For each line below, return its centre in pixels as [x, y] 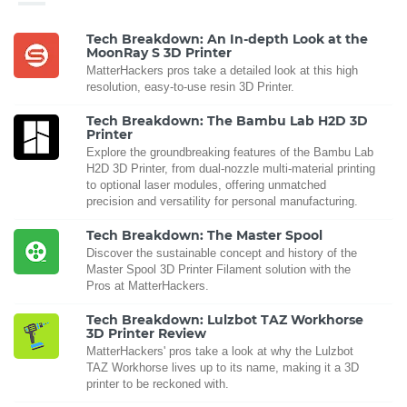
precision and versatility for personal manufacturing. [222, 201]
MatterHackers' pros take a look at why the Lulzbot [220, 351]
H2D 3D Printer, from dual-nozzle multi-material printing [231, 168]
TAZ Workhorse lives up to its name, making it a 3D [223, 367]
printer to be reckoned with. [158, 383]
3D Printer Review [146, 333]
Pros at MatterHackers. [148, 285]
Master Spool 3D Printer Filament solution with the [218, 269]
